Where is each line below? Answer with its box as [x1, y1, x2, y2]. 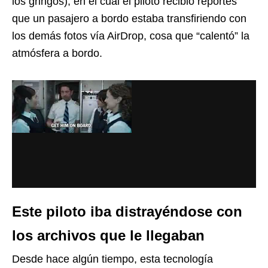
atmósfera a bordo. [12, 47, 102, 60]
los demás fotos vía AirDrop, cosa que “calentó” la [12, 30, 249, 42]
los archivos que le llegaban [12, 227, 205, 244]
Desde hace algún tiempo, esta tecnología [12, 253, 213, 266]
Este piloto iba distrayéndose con [12, 203, 242, 220]
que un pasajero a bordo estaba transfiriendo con [12, 13, 246, 25]
